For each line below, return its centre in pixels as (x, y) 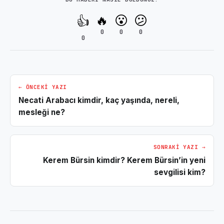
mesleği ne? (42, 112)
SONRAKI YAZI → (179, 147)
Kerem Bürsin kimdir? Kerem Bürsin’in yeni (124, 160)
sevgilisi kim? (180, 172)
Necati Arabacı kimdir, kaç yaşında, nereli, (99, 100)
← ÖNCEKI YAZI (43, 87)
